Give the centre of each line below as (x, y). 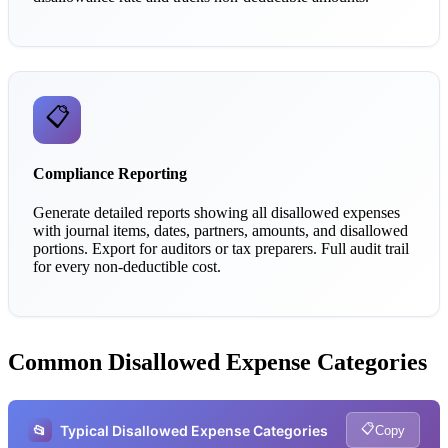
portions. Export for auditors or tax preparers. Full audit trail (221, 249)
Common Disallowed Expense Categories (217, 362)
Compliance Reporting (110, 173)
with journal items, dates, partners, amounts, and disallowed (220, 231)
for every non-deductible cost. (127, 267)
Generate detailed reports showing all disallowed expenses (216, 213)
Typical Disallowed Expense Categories (194, 430)
